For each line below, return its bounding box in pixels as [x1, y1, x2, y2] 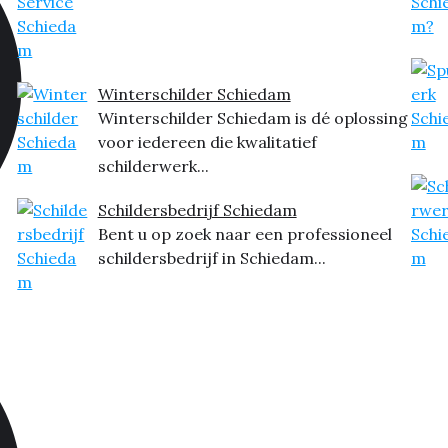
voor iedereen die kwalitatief [97, 132, 317, 153]
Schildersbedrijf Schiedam [97, 200, 297, 221]
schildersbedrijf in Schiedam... [97, 248, 326, 269]
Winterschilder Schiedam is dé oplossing [97, 108, 408, 129]
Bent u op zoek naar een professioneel [97, 224, 392, 245]
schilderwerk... [97, 156, 209, 177]
